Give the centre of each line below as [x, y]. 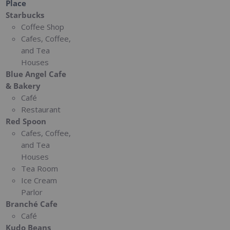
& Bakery [23, 85]
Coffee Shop [43, 26]
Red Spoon [26, 121]
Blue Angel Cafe [36, 74]
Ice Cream [39, 180]
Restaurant [41, 109]
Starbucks [25, 15]
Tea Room [40, 168]
